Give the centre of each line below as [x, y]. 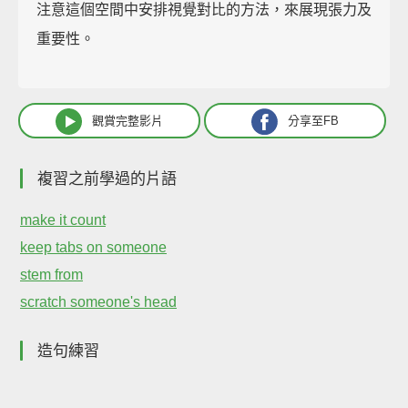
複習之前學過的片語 [107, 179]
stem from [51, 275]
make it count [63, 220]
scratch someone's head [98, 302]
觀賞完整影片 [127, 121]
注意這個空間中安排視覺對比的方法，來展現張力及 [204, 10]
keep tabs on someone [93, 248]
